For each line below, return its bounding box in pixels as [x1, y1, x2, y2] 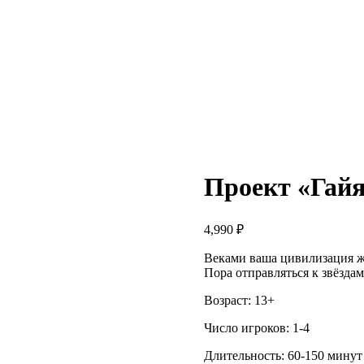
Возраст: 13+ [203, 292, 275, 307]
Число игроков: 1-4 [203, 320, 310, 335]
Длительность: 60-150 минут [203, 348, 362, 362]
